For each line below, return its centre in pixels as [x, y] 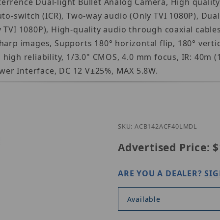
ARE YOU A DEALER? [161, 174]
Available [144, 199]
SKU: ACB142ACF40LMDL [158, 127]
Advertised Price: [164, 148]
